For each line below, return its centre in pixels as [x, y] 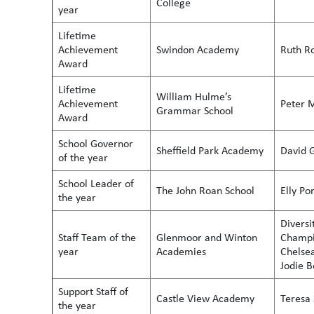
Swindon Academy [198, 49]
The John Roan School [205, 190]
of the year [83, 157]
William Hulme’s [194, 96]
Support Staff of [93, 291]
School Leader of [96, 183]
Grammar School [195, 110]
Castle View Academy [205, 298]
